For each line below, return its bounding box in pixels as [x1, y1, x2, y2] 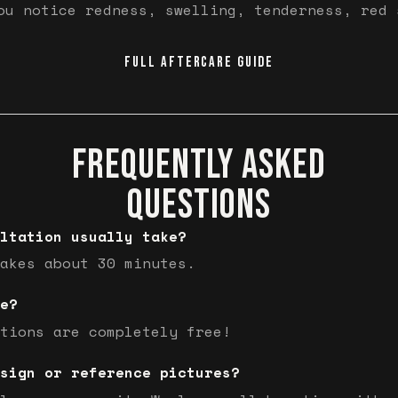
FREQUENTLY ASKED [72, 140, 326, 190]
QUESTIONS [127, 180, 271, 230]
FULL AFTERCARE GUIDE [123, 53, 275, 72]
